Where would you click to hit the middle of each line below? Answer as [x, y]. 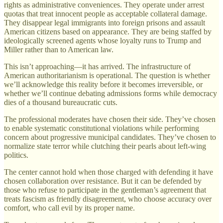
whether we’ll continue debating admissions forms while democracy [111, 94]
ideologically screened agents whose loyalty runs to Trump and [103, 41]
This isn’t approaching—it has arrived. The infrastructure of [97, 67]
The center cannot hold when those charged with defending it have [109, 172]
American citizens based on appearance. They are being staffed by [108, 32]
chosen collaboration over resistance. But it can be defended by [103, 181]
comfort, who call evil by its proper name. [69, 208]
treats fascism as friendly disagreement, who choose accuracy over [108, 199]
